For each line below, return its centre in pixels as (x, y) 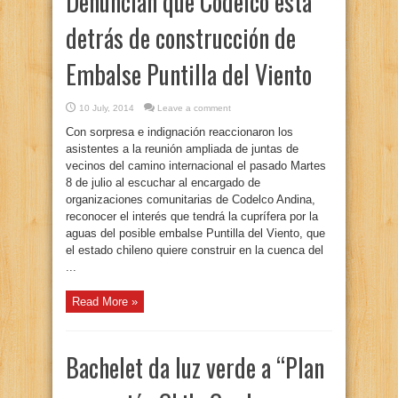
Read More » (105, 302)
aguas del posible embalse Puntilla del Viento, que (195, 233)
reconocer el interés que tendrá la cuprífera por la (192, 216)
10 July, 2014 (107, 108)
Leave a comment (194, 108)
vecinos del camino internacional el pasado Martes (196, 166)
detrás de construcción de (181, 38)
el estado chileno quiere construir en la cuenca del (195, 250)
